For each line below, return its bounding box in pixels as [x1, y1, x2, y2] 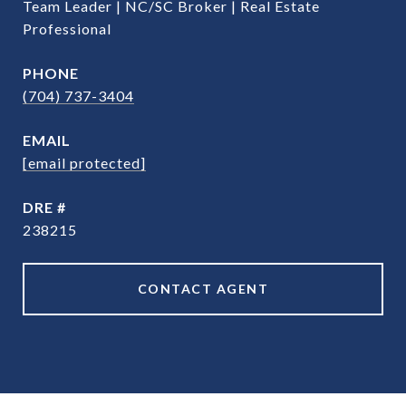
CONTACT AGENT [137, 281, 269, 296]
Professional [23, 20, 111, 37]
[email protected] [23, 154, 146, 171]
